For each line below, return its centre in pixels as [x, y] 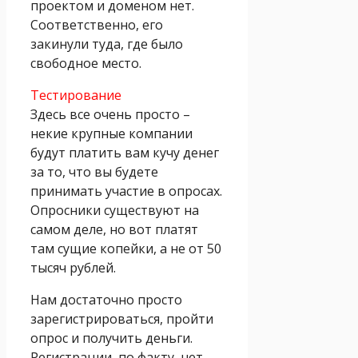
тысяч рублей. [73, 267]
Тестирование [76, 95]
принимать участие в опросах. [126, 191]
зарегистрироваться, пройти [122, 318]
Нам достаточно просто [106, 299]
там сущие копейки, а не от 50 [126, 248]
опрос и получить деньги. [111, 338]
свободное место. [86, 63]
